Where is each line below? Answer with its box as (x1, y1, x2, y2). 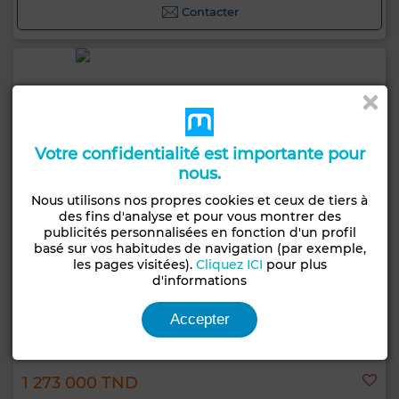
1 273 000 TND (22, 373, 138, 393)
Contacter (181, 4, 239, 19)
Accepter (169, 311, 230, 328)
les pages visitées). (72, 256, 196, 273)
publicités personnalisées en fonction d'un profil (43, 224, 356, 240)
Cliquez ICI (195, 256, 263, 273)
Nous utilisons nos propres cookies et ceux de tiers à (31, 192, 369, 208)
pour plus (262, 256, 327, 273)
